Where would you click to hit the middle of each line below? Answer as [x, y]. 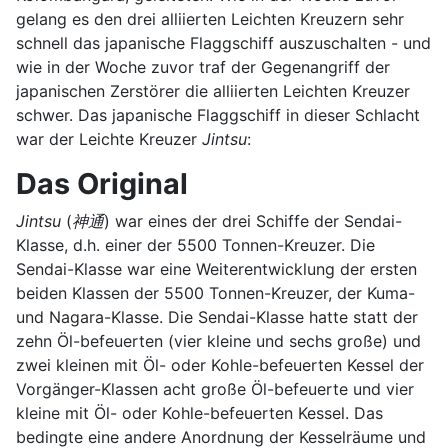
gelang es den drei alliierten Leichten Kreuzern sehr [210, 18]
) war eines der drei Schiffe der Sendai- [253, 220]
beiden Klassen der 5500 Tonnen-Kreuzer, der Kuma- [215, 292]
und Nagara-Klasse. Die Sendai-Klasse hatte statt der [217, 316]
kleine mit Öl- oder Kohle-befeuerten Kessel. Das [199, 412]
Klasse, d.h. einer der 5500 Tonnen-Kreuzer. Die [195, 244]
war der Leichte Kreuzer [109, 138]
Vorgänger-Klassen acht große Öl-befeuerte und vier [215, 388]
